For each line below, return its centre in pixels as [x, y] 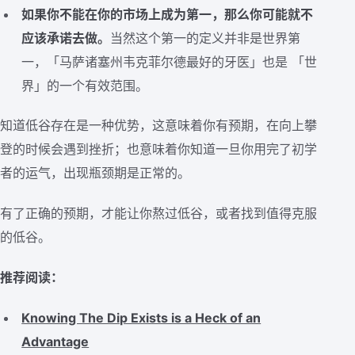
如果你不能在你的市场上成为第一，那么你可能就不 [168, 14]
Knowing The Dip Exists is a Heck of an [141, 317]
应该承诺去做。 [66, 38]
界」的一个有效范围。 [85, 85]
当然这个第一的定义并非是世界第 [206, 38]
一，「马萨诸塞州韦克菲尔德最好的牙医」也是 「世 [170, 61]
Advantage [55, 341]
